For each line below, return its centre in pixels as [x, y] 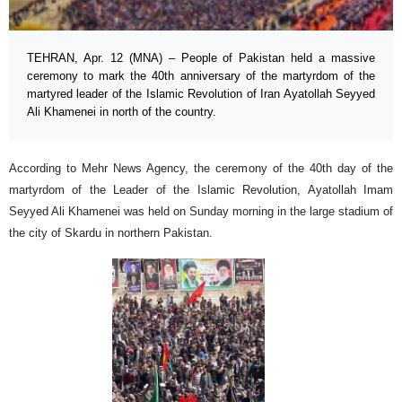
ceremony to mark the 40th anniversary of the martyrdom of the [201, 76]
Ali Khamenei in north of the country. [122, 112]
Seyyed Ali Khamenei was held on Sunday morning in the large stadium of [201, 212]
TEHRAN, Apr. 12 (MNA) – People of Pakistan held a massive [201, 58]
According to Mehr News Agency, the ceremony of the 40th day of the [201, 169]
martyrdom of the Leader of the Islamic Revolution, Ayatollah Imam [201, 190]
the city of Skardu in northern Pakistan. [111, 233]
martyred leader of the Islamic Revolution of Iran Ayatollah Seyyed [201, 94]
